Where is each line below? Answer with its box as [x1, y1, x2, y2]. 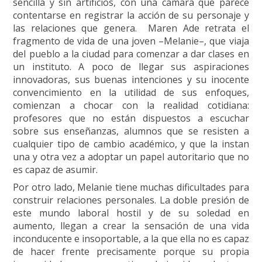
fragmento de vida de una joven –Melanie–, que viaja [13, 34, 249, 47]
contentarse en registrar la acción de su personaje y [13, 8, 249, 22]
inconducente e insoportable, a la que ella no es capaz [13, 232, 249, 245]
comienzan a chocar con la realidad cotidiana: [13, 98, 249, 112]
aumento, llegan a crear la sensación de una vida [13, 219, 249, 232]
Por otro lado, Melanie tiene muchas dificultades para [13, 180, 249, 194]
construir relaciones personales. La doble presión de [13, 193, 249, 206]
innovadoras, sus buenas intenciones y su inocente [13, 73, 249, 86]
